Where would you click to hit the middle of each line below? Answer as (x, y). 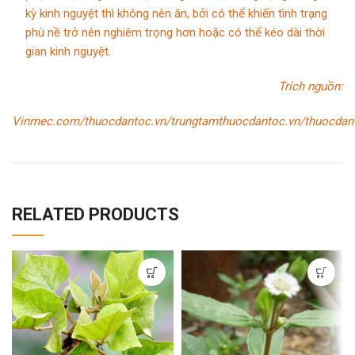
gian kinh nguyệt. (68, 52)
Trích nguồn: (311, 87)
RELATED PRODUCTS (95, 215)
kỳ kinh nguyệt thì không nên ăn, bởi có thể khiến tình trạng (176, 14)
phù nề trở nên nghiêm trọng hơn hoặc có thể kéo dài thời (175, 33)
